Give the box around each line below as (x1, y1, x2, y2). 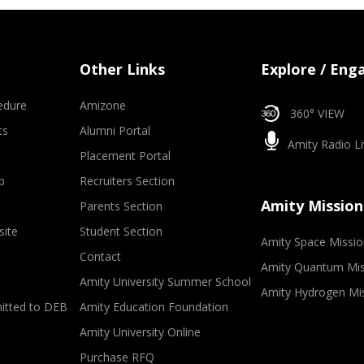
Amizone (80, 97, 127, 113)
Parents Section (80, 198, 163, 214)
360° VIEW (289, 106, 344, 121)
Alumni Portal (80, 123, 151, 138)
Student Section (80, 223, 163, 239)
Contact (80, 249, 122, 264)
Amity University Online (80, 324, 201, 340)
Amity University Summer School (80, 274, 252, 289)
